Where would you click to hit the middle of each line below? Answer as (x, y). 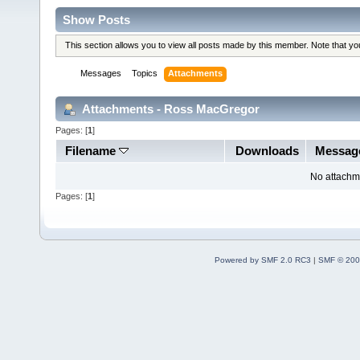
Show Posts (96, 19)
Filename (92, 150)
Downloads (267, 150)
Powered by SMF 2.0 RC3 (262, 260)
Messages (101, 74)
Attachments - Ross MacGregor (170, 108)
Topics (145, 74)
